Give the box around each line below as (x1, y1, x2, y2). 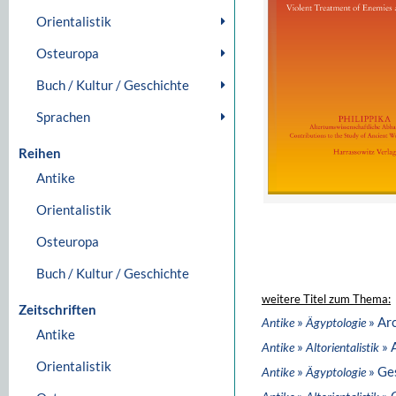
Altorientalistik (306, 339, 379, 354)
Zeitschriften (19, 301, 96, 317)
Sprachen (36, 109, 90, 125)
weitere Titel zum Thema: (262, 293, 391, 306)
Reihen (19, 145, 61, 161)
